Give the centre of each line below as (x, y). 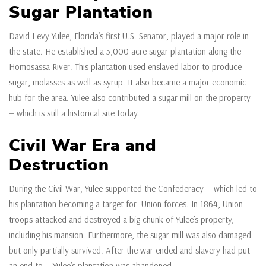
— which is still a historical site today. (75, 113)
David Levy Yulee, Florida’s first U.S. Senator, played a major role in (129, 36)
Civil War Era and (83, 145)
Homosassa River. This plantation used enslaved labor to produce (125, 67)
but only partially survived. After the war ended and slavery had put (129, 250)
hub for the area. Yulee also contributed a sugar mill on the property (130, 98)
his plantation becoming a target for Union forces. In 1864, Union (126, 204)
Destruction (59, 165)
